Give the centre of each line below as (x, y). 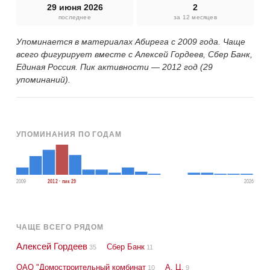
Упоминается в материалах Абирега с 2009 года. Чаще (131, 41)
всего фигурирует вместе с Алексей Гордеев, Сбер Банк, (134, 54)
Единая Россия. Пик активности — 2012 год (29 (115, 67)
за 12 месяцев (195, 17)
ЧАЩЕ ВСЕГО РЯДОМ (60, 227)
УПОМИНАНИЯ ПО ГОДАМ (69, 134)
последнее (75, 17)
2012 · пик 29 (62, 181)
